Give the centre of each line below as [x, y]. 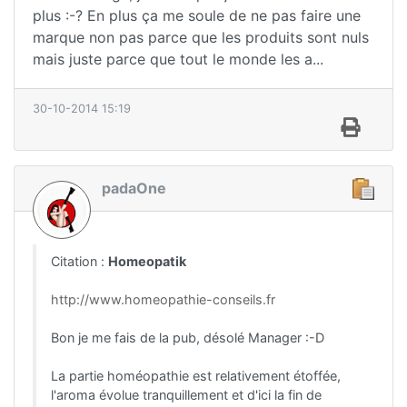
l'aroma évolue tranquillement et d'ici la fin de [186, 395]
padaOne [134, 188]
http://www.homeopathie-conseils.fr [163, 300]
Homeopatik [147, 262]
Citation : [79, 262]
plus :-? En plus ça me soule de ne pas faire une [197, 15]
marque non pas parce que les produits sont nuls [201, 37]
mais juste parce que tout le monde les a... [178, 59]
